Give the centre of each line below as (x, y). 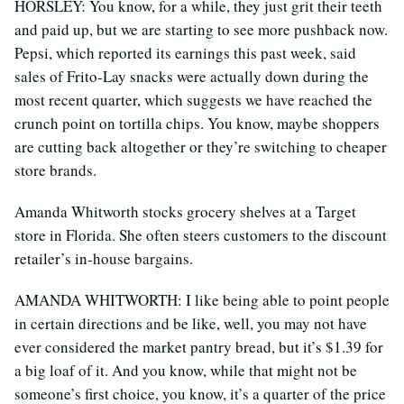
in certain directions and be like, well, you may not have (191, 323)
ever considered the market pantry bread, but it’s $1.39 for (199, 346)
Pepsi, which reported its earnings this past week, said (185, 52)
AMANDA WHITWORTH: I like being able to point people (202, 299)
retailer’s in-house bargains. (104, 258)
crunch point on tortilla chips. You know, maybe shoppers (197, 123)
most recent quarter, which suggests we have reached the (193, 99)
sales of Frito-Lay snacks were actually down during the (192, 76)
